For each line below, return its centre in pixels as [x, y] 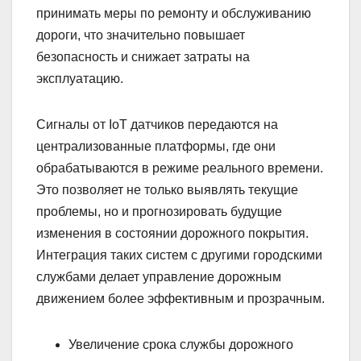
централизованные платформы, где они [156, 146]
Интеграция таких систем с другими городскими [179, 255]
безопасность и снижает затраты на [143, 56]
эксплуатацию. [80, 78]
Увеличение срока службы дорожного [181, 344]
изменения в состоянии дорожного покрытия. [172, 233]
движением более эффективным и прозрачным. [180, 298]
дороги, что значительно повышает [141, 35]
